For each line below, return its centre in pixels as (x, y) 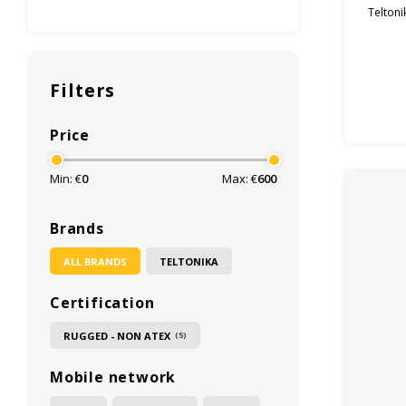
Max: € (240, 179)
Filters (82, 90)
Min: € (66, 179)
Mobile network (113, 377)
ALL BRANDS (95, 261)
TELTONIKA (189, 261)
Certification (102, 303)
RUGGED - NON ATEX (117, 335)
